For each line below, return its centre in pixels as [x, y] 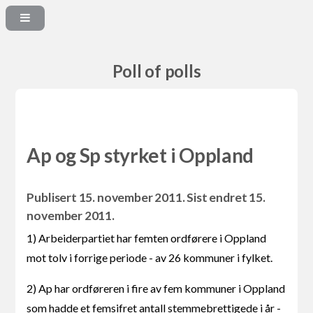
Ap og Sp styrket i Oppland [140, 155]
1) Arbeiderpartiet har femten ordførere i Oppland [147, 238]
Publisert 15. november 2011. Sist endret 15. [146, 197]
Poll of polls [156, 71]
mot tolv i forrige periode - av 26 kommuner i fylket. [150, 257]
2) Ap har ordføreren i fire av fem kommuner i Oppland [156, 288]
